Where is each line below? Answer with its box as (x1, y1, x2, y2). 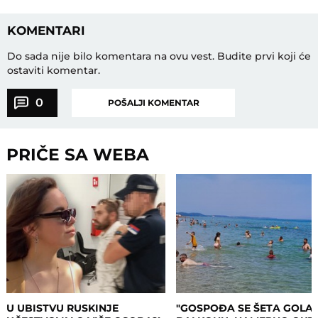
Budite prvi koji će (216, 49, 311, 62)
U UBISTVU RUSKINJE (6, 301, 119, 314)
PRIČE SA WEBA (6, 143, 150, 165)
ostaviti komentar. (6, 63, 100, 77)
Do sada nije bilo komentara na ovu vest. (6, 49, 217, 62)
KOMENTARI (6, 23, 85, 38)
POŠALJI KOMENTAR (107, 97, 199, 108)
